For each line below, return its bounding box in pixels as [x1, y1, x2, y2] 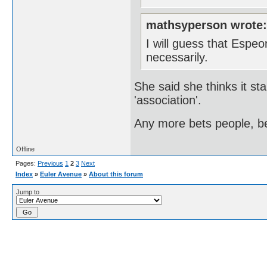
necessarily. [146, 51, 209, 64]
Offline [16, 145, 35, 153]
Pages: [15, 159, 38, 167]
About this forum [89, 170, 143, 178]
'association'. [134, 93, 201, 107]
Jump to [16, 188, 39, 195]
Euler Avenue [40, 170, 82, 178]
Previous [38, 159, 63, 167]
